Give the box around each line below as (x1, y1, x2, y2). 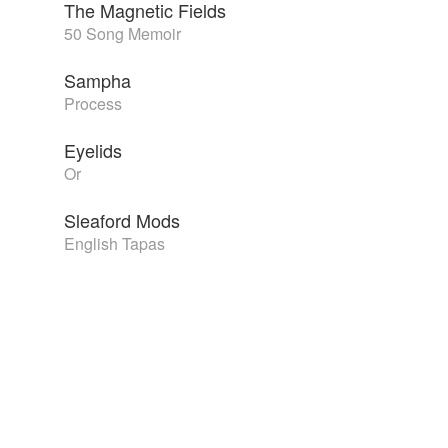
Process (64, 92, 122, 116)
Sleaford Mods (64, 207, 180, 234)
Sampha (64, 67, 131, 94)
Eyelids (64, 137, 122, 164)
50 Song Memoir (64, 22, 181, 46)
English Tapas (64, 232, 165, 256)
